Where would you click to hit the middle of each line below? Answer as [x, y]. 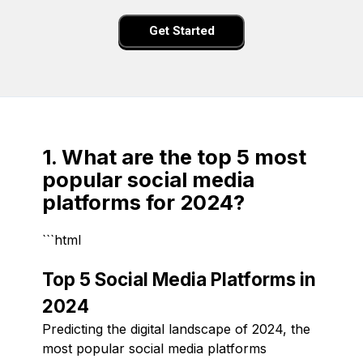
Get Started [181, 31]
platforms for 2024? [143, 202]
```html [62, 239]
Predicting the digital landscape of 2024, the [176, 329]
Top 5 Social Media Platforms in [179, 279]
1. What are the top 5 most [174, 156]
